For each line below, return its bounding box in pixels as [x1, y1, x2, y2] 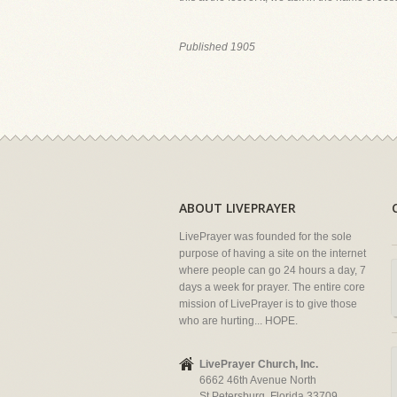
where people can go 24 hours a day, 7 [179, 264, 366, 276]
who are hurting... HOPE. [179, 315, 298, 327]
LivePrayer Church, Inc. [199, 358, 318, 370]
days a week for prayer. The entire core [179, 281, 365, 293]
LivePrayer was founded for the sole [179, 230, 352, 243]
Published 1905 [179, 41, 255, 53]
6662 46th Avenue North [199, 374, 316, 386]
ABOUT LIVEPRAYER [179, 199, 296, 216]
